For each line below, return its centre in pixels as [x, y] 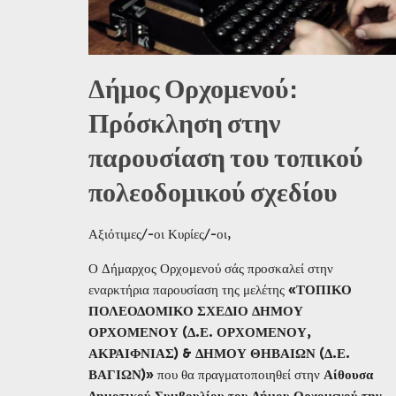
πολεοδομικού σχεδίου [213, 193]
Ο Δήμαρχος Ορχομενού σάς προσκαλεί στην [211, 268]
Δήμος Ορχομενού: [192, 89]
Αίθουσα [348, 374]
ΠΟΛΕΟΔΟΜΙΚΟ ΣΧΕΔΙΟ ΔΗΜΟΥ [196, 311]
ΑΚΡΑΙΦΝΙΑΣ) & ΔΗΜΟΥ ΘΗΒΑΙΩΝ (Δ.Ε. [219, 353]
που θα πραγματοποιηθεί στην [239, 374]
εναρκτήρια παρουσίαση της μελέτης [187, 289]
